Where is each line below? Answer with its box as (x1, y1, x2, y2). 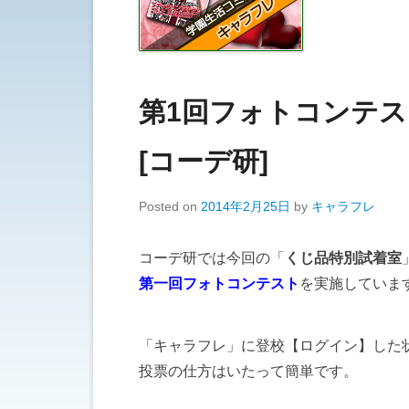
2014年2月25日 (201, 198, 290, 214)
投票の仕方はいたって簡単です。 (139, 362, 358, 379)
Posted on (139, 198, 201, 214)
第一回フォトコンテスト (139, 275, 299, 291)
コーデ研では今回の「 (139, 249, 285, 266)
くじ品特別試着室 (285, 249, 402, 266)
